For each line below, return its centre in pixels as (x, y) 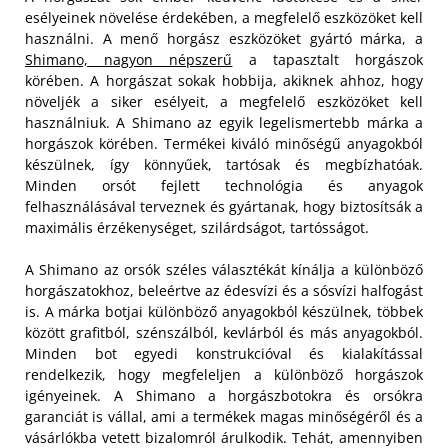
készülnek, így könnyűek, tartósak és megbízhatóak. (224, 164)
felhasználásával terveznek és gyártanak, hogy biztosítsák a (224, 206)
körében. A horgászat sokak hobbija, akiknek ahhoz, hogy (224, 80)
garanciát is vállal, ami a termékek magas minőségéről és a (224, 416)
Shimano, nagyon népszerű (129, 59)
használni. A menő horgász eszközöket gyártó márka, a (224, 38)
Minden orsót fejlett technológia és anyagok (224, 185)
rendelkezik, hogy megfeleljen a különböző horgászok (224, 374)
